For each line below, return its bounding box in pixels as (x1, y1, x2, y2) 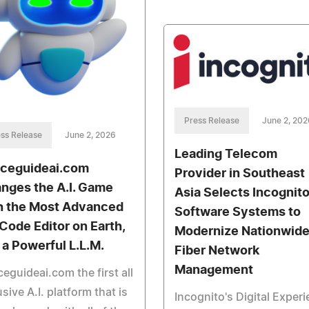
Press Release (183, 117, 239, 126)
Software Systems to (174, 206, 301, 219)
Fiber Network (174, 245, 259, 258)
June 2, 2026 (65, 130, 116, 139)
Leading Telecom (174, 148, 277, 161)
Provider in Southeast (174, 168, 305, 181)
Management (174, 264, 253, 277)
